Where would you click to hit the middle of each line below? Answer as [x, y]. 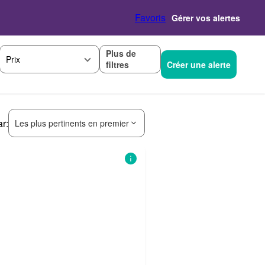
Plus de [121, 53]
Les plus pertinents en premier [72, 123]
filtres [117, 64]
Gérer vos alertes [206, 18]
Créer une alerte [199, 64]
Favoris [150, 17]
